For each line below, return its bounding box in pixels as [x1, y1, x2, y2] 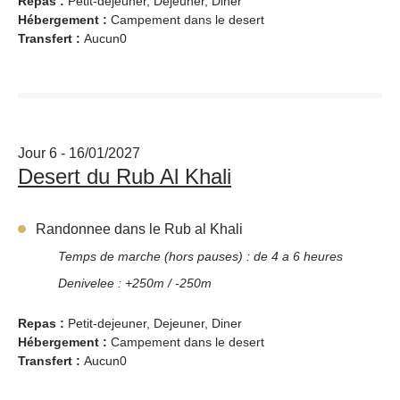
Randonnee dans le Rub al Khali [36, 221, 243, 237]
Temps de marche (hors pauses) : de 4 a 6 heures [58, 248, 343, 263]
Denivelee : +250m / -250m [58, 275, 212, 290]
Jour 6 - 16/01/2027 [18, 145, 140, 161]
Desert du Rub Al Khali [18, 163, 231, 188]
